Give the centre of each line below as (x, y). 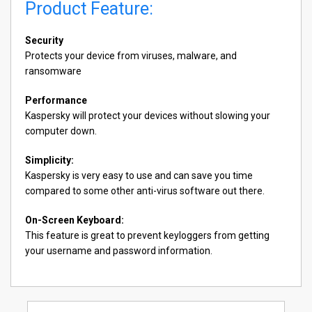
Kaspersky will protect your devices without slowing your (148, 115)
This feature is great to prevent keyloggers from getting (147, 235)
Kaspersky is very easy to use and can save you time (139, 175)
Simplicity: (49, 160)
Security (44, 40)
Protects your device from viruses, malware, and (131, 55)
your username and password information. (119, 250)
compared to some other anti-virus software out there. (145, 190)
